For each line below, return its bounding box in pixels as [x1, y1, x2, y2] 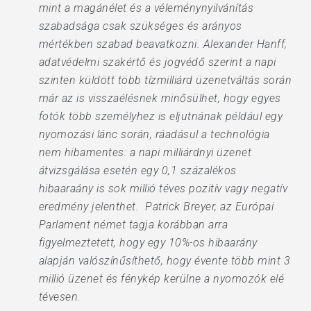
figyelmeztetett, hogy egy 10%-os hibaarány [38, 236, 258, 249]
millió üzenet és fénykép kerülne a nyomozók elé [38, 272, 285, 285]
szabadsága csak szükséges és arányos [38, 19, 242, 33]
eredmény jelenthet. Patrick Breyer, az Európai [38, 200, 274, 213]
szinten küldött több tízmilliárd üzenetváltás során [38, 74, 292, 87]
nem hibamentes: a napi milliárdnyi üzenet [38, 146, 252, 159]
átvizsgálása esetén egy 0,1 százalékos [38, 164, 237, 177]
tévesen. [38, 290, 81, 303]
